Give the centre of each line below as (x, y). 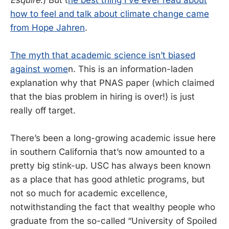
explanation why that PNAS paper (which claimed (112, 83)
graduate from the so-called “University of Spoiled (113, 221)
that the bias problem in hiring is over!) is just (102, 97)
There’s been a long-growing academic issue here (113, 138)
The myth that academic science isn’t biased (103, 55)
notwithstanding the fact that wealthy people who (113, 207)
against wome (39, 69)
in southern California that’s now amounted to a (108, 152)
